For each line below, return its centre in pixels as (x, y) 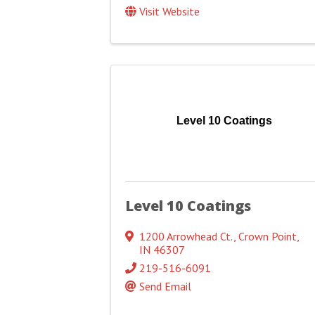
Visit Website (169, 11)
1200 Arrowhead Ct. (186, 236)
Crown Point (268, 236)
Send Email (165, 286)
